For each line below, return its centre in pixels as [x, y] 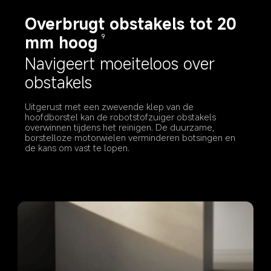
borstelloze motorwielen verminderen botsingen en [132, 137]
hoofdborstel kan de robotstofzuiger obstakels [122, 116]
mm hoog [61, 42]
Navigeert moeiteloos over [122, 64]
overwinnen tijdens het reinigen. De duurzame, [121, 127]
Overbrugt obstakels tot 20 [133, 24]
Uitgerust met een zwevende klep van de [111, 106]
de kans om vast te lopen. [77, 147]
